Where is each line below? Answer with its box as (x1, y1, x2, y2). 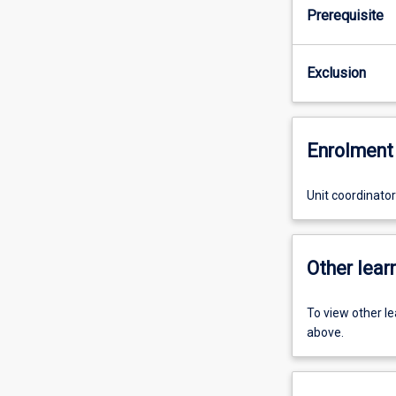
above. (306, 325, 344, 339)
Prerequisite (306, 6, 384, 24)
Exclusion (306, 64, 366, 81)
